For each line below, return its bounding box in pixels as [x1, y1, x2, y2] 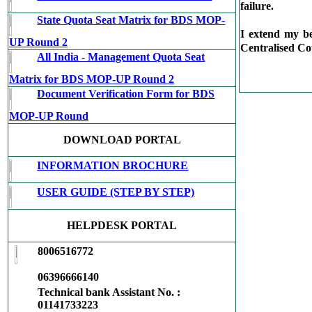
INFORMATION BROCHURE [37, 159, 189, 171]
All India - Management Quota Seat [37, 51, 205, 63]
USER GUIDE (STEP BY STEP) [37, 186, 195, 198]
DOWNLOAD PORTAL [63, 134, 181, 146]
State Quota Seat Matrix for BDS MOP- [37, 14, 226, 26]
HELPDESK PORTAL [67, 219, 177, 231]
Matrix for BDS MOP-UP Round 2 [9, 73, 174, 85]
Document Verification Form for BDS [37, 88, 215, 100]
